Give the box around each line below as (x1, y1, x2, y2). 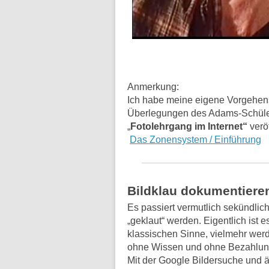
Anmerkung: (127, 82, 179, 92)
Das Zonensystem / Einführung (130, 134, 261, 145)
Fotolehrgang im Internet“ (130, 121, 247, 132)
